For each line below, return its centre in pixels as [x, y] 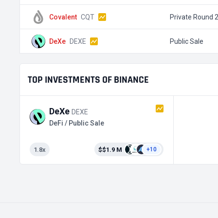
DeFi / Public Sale [77, 123]
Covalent [63, 17]
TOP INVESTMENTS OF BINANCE [88, 80]
